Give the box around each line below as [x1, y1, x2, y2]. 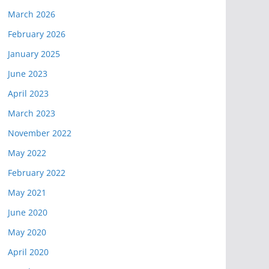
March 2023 [8, 107, 55, 119]
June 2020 [8, 207, 47, 218]
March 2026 [8, 8, 55, 20]
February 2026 [8, 28, 65, 40]
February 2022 [8, 167, 65, 178]
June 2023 [8, 68, 47, 79]
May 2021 [8, 187, 46, 198]
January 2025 [8, 48, 60, 59]
